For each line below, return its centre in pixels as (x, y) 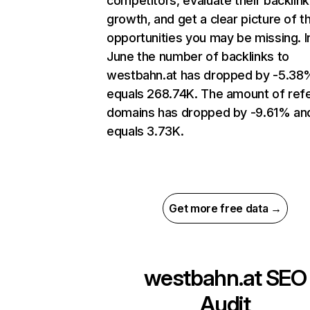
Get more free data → (225, 209)
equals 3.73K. (145, 131)
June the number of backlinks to (198, 57)
